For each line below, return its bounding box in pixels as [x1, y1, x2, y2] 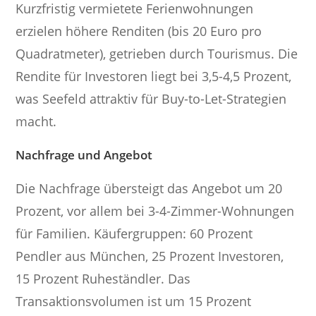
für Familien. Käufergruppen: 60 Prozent [16, 224, 253, 242]
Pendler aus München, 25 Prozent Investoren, [16, 247, 284, 265]
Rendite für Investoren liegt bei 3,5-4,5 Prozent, [16, 67, 292, 85]
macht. [16, 112, 57, 130]
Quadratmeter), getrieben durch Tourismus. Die [16, 44, 298, 62]
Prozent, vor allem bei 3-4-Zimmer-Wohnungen [16, 202, 295, 219]
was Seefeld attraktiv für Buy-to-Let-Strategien [16, 90, 287, 107]
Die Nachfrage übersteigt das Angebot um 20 [16, 179, 283, 197]
